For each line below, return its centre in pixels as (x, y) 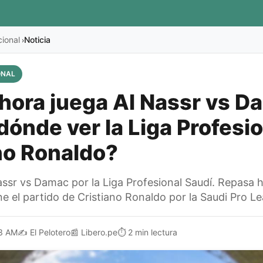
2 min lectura (153, 232)
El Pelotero (50, 232)
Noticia (37, 39)
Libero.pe (99, 232)
